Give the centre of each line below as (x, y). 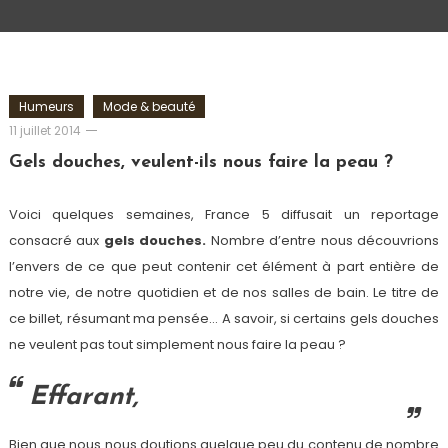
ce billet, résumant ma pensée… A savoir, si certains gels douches (224, 318)
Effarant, (83, 397)
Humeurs (46, 106)
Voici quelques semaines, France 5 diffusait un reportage (224, 214)
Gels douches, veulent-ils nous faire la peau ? (200, 162)
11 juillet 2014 (44, 130)
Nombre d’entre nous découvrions (323, 240)
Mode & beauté (148, 106)
